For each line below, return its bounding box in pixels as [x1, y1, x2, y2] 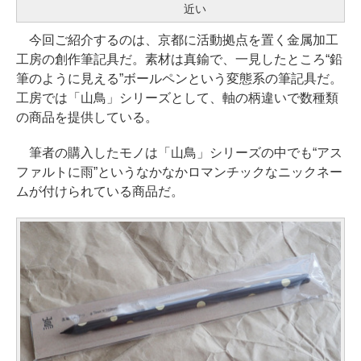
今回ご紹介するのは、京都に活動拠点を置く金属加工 [16, 32, 338, 47]
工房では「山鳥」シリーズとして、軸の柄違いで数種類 [16, 90, 338, 105]
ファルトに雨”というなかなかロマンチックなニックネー [16, 164, 342, 179]
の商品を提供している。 [16, 110, 158, 124]
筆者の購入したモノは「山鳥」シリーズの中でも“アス [16, 145, 342, 160]
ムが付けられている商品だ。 [16, 184, 184, 198]
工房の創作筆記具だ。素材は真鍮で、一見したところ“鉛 [16, 52, 342, 66]
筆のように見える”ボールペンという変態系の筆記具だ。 [16, 71, 342, 85]
